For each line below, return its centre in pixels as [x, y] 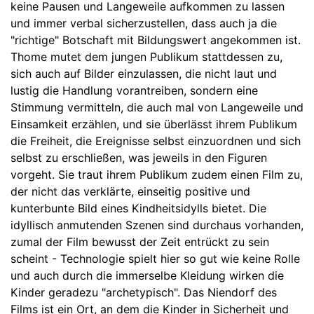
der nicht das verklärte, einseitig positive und [130, 192]
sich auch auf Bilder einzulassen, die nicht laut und [144, 74]
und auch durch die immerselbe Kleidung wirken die [147, 276]
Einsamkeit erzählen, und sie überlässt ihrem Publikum [154, 124]
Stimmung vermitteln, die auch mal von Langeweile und [157, 108]
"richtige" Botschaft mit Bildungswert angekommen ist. [156, 40]
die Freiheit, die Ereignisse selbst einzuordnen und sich [156, 141]
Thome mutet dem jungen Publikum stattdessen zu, [146, 57]
